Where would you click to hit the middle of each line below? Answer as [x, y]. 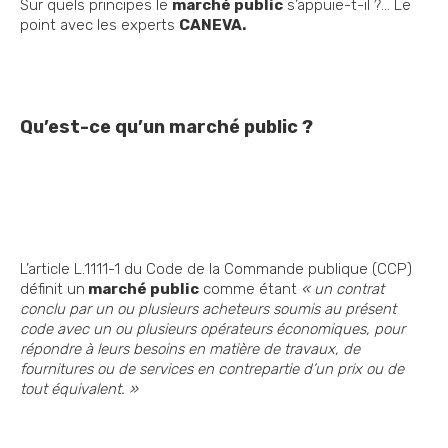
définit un [52, 289]
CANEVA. [212, 25]
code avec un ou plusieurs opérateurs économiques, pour [212, 329]
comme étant [250, 289]
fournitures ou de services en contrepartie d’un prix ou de [212, 369]
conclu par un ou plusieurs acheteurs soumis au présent [208, 309]
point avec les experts [99, 25]
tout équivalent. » [79, 389]
